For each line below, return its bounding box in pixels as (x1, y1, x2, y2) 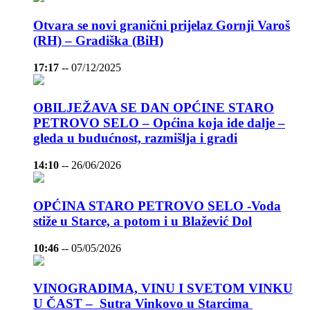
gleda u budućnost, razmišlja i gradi (33, 131, 237, 146)
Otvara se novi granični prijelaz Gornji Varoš (33, 17, 290, 33)
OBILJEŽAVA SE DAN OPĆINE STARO (33, 100, 274, 116)
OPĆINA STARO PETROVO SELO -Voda (33, 198, 281, 213)
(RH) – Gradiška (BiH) (33, 33, 163, 48)
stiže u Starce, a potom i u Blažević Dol (33, 213, 252, 228)
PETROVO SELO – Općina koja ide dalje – (33, 116, 285, 131)
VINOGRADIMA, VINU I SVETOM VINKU (33, 281, 293, 296)
